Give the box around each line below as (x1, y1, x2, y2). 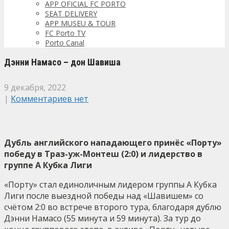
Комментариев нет (11, 93, 88, 104)
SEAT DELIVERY (45, 8, 97, 18)
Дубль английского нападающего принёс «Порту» (4, 136, 222, 148)
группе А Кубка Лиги (4, 159, 92, 171)
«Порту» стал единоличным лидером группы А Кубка (4, 178, 217, 190)
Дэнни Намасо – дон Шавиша (4, 56, 121, 67)
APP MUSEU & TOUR (45, 18, 116, 28)
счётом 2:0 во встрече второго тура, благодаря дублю (4, 201, 221, 213)
